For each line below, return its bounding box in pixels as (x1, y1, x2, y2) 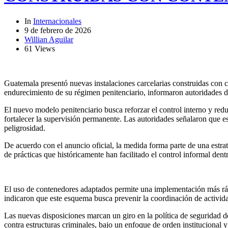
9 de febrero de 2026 (24, 25, 91, 35)
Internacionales (33, 16, 81, 25)
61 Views (24, 44, 55, 53)
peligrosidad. (4, 123, 45, 132)
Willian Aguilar (24, 35, 73, 44)
